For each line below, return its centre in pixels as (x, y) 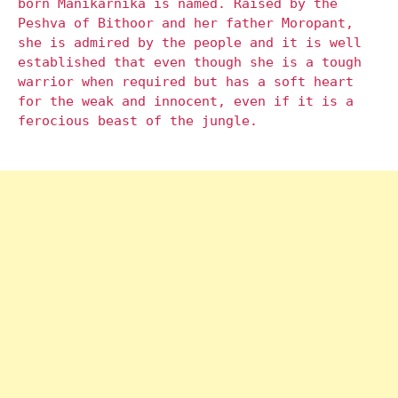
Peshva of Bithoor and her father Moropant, (186, 24)
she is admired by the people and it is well (190, 43)
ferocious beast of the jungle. (138, 121)
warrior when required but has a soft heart (186, 82)
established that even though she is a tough (190, 63)
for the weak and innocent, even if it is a (186, 102)
